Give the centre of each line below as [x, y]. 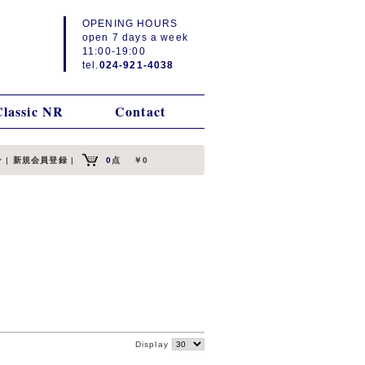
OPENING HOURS [130, 23]
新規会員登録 [40, 160]
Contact [140, 111]
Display [153, 344]
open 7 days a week [135, 37]
